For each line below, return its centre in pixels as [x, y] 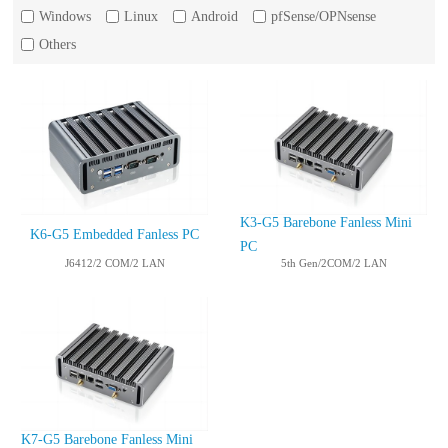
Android [214, 16]
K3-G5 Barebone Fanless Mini [326, 222]
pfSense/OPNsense [323, 16]
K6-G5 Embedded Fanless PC [114, 234]
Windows [65, 16]
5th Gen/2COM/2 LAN [333, 262]
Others [57, 44]
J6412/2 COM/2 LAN [114, 262]
